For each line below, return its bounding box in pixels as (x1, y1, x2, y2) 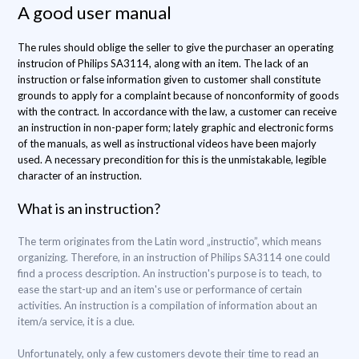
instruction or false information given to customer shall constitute (18, 73, 321, 86)
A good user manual (18, 2, 171, 23)
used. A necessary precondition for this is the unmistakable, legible (18, 153, 326, 166)
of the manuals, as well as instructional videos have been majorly (18, 137, 317, 150)
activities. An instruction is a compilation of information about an (18, 299, 317, 312)
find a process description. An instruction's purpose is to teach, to (18, 267, 322, 280)
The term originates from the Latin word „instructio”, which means (18, 235, 321, 248)
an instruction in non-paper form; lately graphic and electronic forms (18, 121, 333, 134)
